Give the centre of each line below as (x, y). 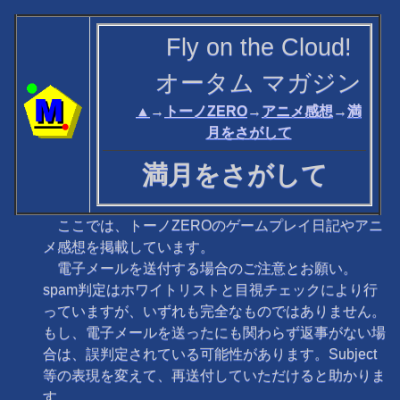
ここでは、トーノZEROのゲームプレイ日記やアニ (213, 225)
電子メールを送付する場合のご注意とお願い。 (200, 268)
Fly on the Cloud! (258, 47)
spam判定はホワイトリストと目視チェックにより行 (210, 290)
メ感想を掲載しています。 (129, 247)
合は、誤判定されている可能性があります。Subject (210, 354)
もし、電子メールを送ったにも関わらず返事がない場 (214, 333)
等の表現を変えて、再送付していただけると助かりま (214, 375)
